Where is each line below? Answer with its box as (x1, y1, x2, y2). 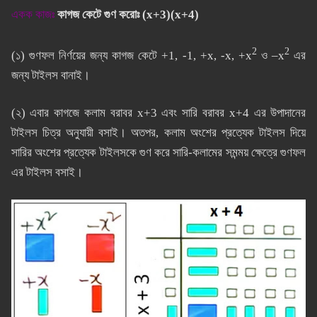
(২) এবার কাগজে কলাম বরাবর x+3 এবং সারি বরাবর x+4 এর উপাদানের (11, 105, 306, 120)
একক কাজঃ (11, 8, 54, 22)
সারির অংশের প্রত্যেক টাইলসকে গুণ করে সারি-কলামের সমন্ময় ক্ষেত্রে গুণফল (11, 145, 306, 159)
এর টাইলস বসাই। (11, 165, 83, 179)
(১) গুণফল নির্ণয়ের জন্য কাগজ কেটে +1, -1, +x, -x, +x (11, 48, 252, 62)
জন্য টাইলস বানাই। (11, 68, 90, 82)
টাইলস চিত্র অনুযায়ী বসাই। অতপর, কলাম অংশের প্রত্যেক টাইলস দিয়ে (11, 125, 306, 139)
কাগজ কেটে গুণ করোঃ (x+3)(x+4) (57, 8, 199, 22)
